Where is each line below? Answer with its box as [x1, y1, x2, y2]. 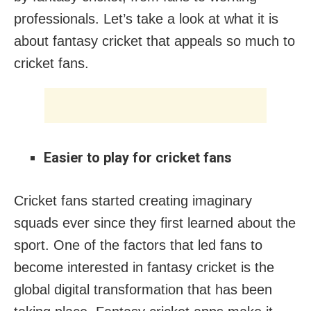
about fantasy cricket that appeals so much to [14, 33, 295, 49]
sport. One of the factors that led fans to [14, 237, 262, 253]
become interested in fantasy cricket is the [14, 259, 274, 275]
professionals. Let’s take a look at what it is [14, 10, 278, 26]
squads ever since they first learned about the [14, 215, 296, 230]
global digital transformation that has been [14, 281, 272, 297]
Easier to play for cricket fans [43, 149, 232, 166]
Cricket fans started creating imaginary [14, 192, 252, 208]
